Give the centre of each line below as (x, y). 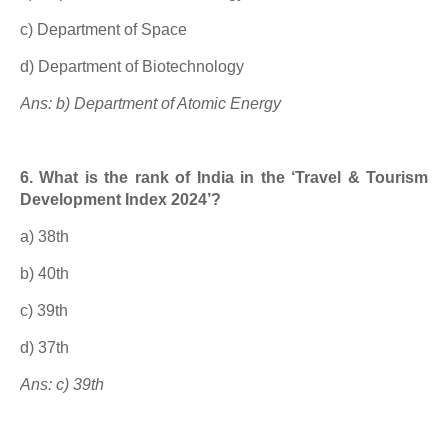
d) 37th (44, 347)
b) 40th (44, 273)
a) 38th (44, 236)
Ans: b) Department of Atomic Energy (150, 103)
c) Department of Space (103, 29)
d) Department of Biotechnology (132, 66)
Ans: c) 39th (62, 384)
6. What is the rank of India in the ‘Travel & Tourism (224, 177)
